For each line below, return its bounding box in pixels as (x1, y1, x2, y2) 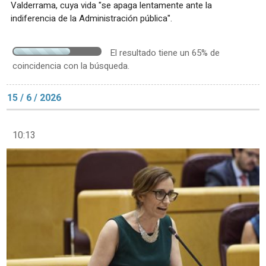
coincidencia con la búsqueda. (12, 59, 129, 73)
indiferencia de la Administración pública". (11, 12, 172, 26)
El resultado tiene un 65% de (110, 46, 220, 60)
